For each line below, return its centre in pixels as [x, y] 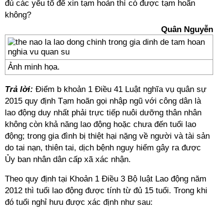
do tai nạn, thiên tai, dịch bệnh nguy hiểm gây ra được [103, 148]
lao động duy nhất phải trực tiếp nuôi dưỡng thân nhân [103, 113]
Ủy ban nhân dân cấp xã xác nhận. [68, 159]
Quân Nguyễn [187, 29]
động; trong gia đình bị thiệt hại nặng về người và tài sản [107, 136]
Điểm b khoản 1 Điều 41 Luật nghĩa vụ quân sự [120, 89]
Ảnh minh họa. [34, 67]
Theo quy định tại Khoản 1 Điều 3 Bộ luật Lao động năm [106, 179]
